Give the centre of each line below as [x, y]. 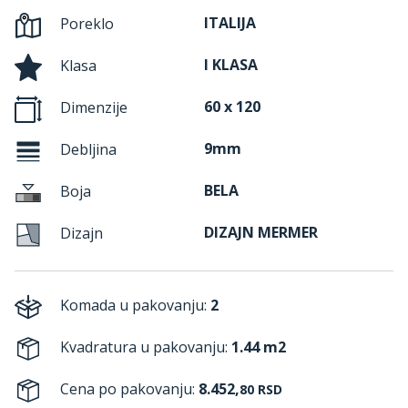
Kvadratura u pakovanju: [144, 347]
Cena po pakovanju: [127, 389]
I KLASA [231, 65]
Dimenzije [92, 108]
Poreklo [85, 24]
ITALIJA [230, 23]
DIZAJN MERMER [261, 232]
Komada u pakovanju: [133, 306]
